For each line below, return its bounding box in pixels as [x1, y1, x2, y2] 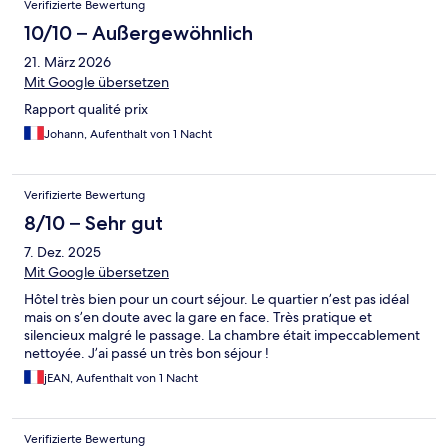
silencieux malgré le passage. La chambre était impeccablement [24, 326, 420, 345]
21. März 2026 [24, 53, 111, 72]
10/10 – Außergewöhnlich [24, 21, 253, 46]
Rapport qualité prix [24, 100, 148, 119]
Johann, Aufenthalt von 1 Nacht [44, 126, 212, 143]
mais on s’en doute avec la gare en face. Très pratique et [24, 308, 372, 327]
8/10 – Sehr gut [24, 211, 163, 236]
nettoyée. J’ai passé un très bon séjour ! [24, 344, 269, 363]
